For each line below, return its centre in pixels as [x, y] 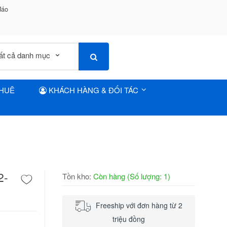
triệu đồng [129, 219]
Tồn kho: [78, 176]
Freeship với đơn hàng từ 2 [139, 205]
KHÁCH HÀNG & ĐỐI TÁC [92, 90]
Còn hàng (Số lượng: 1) [132, 176]
